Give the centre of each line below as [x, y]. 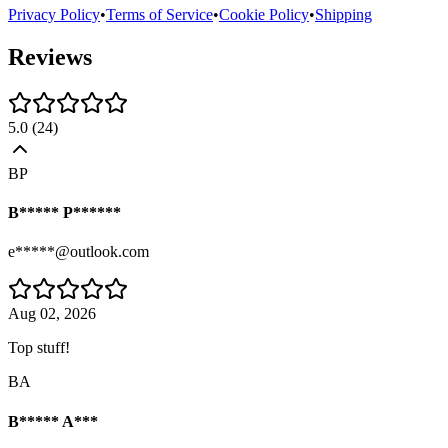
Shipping [343, 14]
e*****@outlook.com [78, 252]
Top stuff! [39, 348]
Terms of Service [159, 14]
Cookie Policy [264, 14]
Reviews [50, 56]
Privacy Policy [54, 14]
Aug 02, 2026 [52, 314]
